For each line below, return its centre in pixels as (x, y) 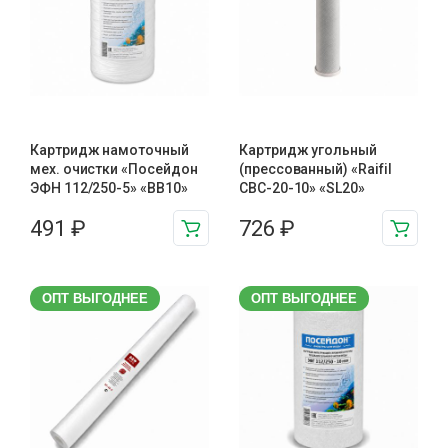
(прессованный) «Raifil (315, 169)
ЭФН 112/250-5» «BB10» (109, 188)
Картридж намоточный (109, 150)
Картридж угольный (308, 150)
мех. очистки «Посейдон (114, 169)
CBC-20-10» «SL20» (302, 188)
